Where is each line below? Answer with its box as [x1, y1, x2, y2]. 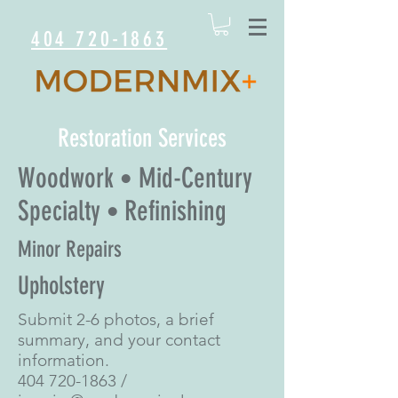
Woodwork [18, 162, 120, 195]
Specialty [18, 195, 107, 228]
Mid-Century [132, 162, 252, 195]
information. [18, 350, 109, 371]
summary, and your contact [18, 330, 220, 351]
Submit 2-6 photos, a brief [18, 309, 214, 330]
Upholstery [18, 271, 111, 301]
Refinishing [124, 195, 227, 228]
